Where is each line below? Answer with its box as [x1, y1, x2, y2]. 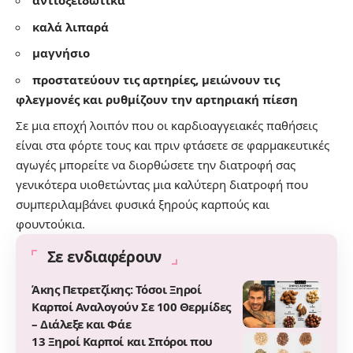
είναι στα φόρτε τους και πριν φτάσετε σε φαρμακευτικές [16, 137, 329, 154]
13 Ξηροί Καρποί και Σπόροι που [32, 333, 213, 350]
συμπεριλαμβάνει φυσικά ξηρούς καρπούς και [16, 196, 269, 213]
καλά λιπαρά [32, 18, 109, 35]
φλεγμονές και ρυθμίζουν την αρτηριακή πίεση [16, 91, 298, 107]
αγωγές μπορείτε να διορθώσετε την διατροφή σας [16, 157, 295, 173]
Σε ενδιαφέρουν [47, 247, 162, 268]
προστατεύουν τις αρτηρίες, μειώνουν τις [32, 71, 280, 87]
